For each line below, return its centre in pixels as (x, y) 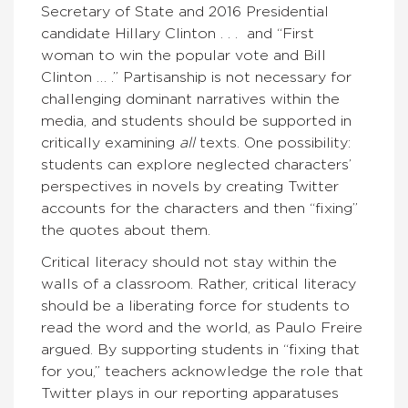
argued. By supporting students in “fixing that (200, 350)
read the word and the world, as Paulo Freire (202, 328)
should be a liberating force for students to (195, 306)
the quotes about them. (126, 230)
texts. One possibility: (273, 143)
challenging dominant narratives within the (190, 99)
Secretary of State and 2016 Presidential (185, 12)
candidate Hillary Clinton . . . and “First (178, 34)
